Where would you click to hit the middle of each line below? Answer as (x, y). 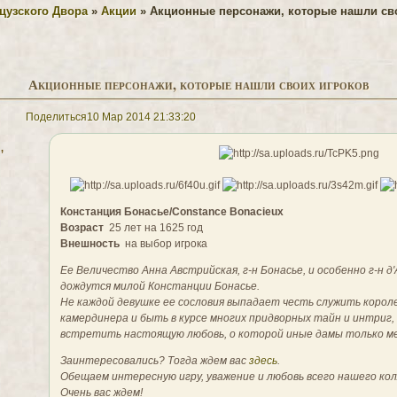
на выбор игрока (164, 244)
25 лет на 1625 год (154, 228)
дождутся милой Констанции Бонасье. (160, 287)
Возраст (82, 228)
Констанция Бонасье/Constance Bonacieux (172, 212)
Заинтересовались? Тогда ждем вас (155, 361)
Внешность (90, 244)
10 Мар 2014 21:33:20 (141, 117)
